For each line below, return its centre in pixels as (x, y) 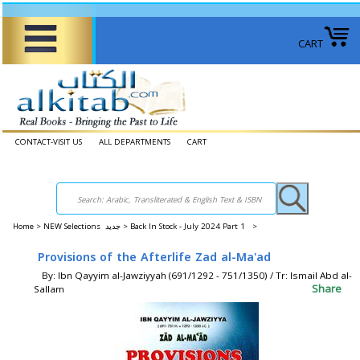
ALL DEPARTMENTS (135, 142)
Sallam (49, 289)
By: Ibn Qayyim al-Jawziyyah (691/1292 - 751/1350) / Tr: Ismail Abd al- (197, 275)
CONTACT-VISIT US (49, 142)
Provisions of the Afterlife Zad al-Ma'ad (154, 258)
